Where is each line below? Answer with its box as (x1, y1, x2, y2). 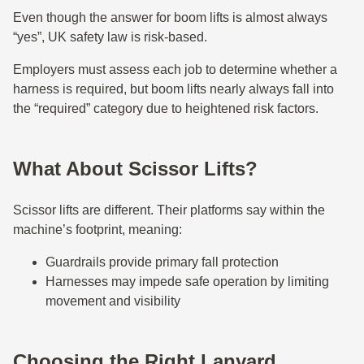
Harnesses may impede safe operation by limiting (45, 275, 329, 288)
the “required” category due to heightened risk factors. (13, 102, 318, 115)
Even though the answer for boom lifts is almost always (13, 11, 327, 24)
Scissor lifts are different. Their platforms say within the (13, 203, 325, 217)
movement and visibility (45, 294, 180, 308)
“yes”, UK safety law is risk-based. (13, 30, 207, 44)
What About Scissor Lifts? (13, 158, 258, 180)
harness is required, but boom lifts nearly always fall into (13, 82, 334, 96)
